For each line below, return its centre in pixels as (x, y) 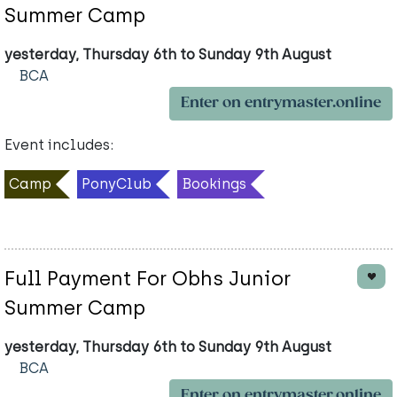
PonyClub (117, 184)
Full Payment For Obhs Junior (148, 279)
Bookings (214, 184)
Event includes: (59, 145)
